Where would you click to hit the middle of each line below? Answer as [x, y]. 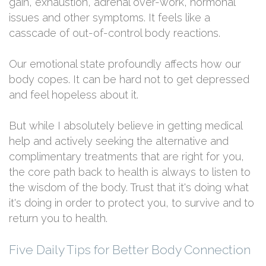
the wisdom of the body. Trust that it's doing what [129, 187]
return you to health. [58, 218]
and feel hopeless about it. [75, 95]
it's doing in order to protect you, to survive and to [132, 203]
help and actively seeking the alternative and [119, 141]
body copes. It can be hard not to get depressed [129, 79]
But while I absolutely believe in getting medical [126, 126]
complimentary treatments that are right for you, [126, 156]
